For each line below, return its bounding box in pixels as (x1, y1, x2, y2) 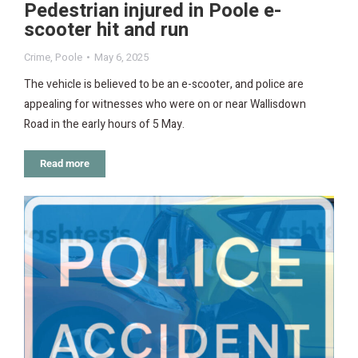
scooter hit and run (24, 16, 189, 45)
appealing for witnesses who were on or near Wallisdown (24, 96, 306, 113)
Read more (40, 157, 89, 170)
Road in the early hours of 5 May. (24, 116, 185, 133)
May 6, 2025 (94, 50, 149, 66)
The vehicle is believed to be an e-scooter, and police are (24, 76, 304, 93)
